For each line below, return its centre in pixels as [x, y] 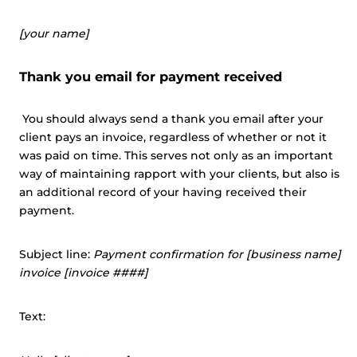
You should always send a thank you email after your [173, 119]
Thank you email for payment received [151, 76]
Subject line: [56, 254]
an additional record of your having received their [163, 192]
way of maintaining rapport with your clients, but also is [179, 174]
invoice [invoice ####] [84, 273]
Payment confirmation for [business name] [217, 254]
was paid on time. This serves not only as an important [176, 155]
